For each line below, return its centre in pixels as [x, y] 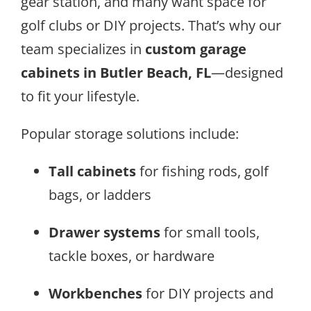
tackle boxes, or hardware [132, 256]
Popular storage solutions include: [130, 134]
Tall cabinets [92, 171]
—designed [247, 73]
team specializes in [83, 49]
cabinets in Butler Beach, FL [116, 73]
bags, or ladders [100, 195]
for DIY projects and [208, 294]
